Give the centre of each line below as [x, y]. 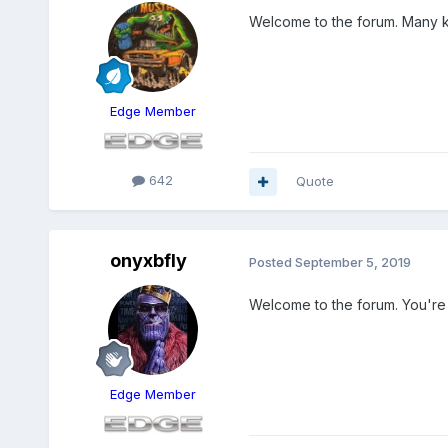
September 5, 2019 [352, 261]
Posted [271, 261]
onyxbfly [149, 261]
